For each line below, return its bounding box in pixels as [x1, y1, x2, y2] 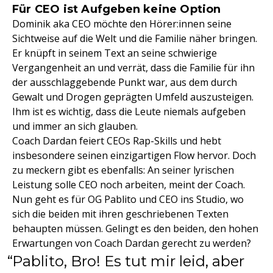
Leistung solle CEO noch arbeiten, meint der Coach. [12, 177, 245, 191]
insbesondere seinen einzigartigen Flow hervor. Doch [12, 148, 256, 162]
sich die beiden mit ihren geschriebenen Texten [12, 207, 229, 221]
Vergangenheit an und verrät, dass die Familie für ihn [12, 60, 255, 74]
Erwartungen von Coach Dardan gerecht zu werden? [12, 236, 251, 250]
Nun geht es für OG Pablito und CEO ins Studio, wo [12, 192, 244, 206]
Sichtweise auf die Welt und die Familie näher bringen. [12, 31, 257, 45]
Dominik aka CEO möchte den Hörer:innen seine [12, 16, 232, 30]
